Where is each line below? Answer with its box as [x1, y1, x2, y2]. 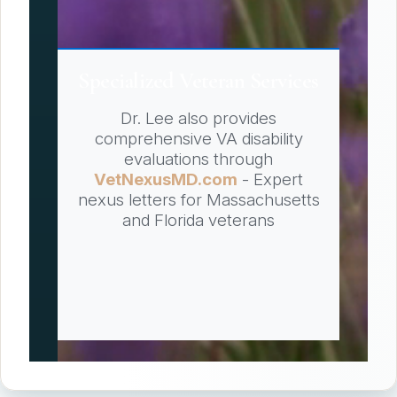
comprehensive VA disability [94, 128, 303, 149]
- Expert [237, 168, 303, 190]
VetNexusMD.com [94, 168, 237, 190]
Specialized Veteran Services [78, 66, 319, 94]
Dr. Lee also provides [121, 107, 276, 128]
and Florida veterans [122, 209, 275, 230]
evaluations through [124, 148, 273, 169]
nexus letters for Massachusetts [77, 189, 320, 210]
